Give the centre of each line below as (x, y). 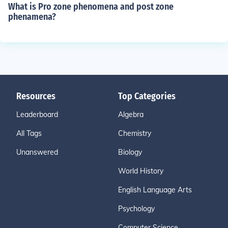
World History (141, 171)
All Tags (29, 133)
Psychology (136, 209)
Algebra (131, 115)
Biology (130, 152)
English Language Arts (155, 190)
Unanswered (37, 152)
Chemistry (135, 133)
